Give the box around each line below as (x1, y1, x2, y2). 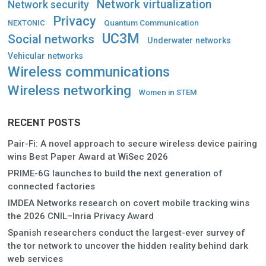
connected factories (8, 180, 95, 192)
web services (8, 253, 63, 264)
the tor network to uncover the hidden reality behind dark (8, 240, 248, 251)
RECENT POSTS (8, 116, 81, 128)
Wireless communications (8, 63, 170, 80)
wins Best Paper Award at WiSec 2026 (8, 151, 168, 162)
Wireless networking (8, 82, 131, 99)
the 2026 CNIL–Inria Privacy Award (8, 210, 154, 221)
